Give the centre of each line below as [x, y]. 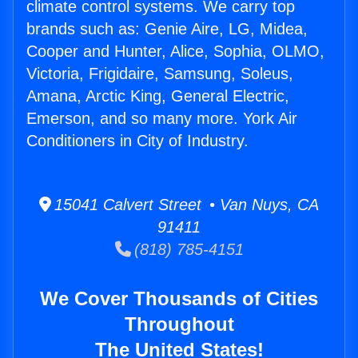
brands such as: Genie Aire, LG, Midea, [167, 29]
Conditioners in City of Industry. [137, 141]
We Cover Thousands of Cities [179, 299]
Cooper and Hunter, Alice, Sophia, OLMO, [175, 52]
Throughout [179, 324]
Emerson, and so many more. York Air [162, 119]
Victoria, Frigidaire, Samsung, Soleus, [160, 74]
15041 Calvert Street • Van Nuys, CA [185, 205]
